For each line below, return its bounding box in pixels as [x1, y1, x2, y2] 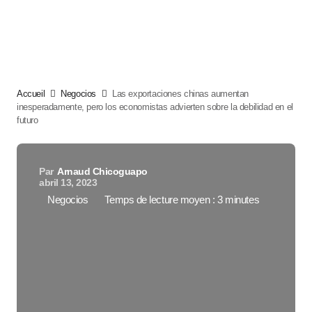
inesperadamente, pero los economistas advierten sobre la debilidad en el [17, 102, 293, 112]
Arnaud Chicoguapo [57, 166, 148, 177]
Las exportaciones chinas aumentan [111, 88, 249, 99]
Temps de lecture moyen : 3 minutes [104, 194, 260, 205]
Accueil [17, 88, 45, 99]
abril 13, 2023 [39, 177, 97, 188]
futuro [17, 115, 38, 125]
